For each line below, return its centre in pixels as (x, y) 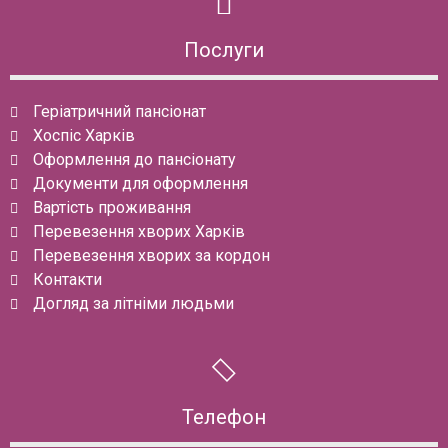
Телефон (224, 416)
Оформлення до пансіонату (134, 159)
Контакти (67, 279)
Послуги (224, 49)
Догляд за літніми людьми (133, 303)
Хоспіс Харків (83, 135)
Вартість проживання (111, 207)
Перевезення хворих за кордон (151, 255)
